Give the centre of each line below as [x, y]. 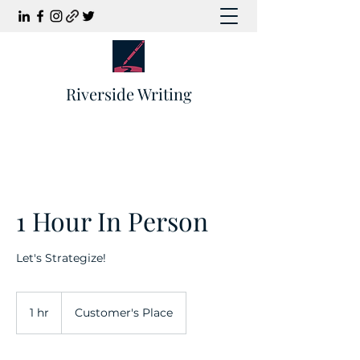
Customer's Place [124, 313]
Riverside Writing [129, 94]
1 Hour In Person [112, 221]
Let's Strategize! [61, 258]
